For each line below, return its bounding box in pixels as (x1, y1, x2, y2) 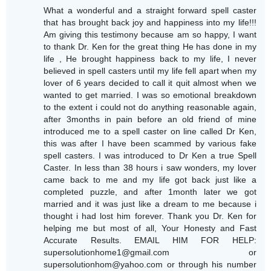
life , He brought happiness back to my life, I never (44, 54, 256, 64)
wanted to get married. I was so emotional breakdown (44, 90, 256, 100)
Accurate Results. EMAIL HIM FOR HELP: (44, 235, 256, 246)
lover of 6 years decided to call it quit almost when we (44, 78, 256, 88)
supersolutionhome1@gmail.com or (44, 247, 256, 258)
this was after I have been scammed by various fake (44, 139, 256, 149)
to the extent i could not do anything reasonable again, (44, 102, 256, 113)
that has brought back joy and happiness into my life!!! (44, 18, 256, 28)
